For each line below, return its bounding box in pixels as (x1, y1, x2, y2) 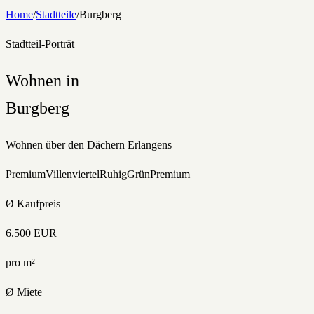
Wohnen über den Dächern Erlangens (6, 138, 172, 151)
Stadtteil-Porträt (6, 38, 74, 50)
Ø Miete (6, 285, 42, 298)
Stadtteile (36, 8, 76, 20)
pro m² (6, 256, 35, 268)
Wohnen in (6, 71, 79, 90)
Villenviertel (46, 168, 100, 180)
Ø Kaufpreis (6, 197, 60, 210)
